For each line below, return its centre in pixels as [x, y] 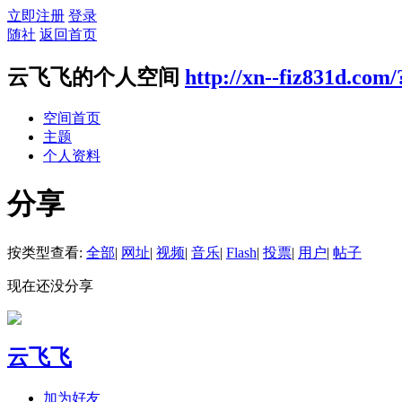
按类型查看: [47, 252]
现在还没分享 [50, 285]
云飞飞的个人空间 [93, 77]
